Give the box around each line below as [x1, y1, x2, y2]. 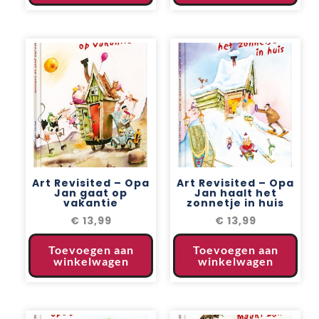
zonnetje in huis [187, 195, 284, 210]
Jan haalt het [194, 185, 277, 200]
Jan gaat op [54, 185, 127, 200]
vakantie [63, 195, 118, 210]
